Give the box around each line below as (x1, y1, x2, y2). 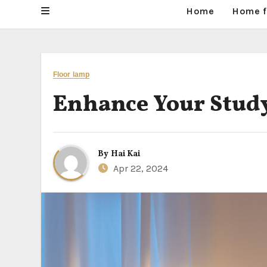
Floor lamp (53, 70, 89, 79)
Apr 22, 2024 (111, 162, 168, 174)
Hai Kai (111, 148, 140, 160)
